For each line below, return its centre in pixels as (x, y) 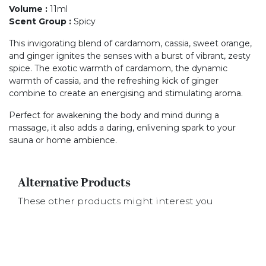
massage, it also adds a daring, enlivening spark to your (122, 128)
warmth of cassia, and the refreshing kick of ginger (114, 81)
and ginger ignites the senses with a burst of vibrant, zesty (130, 56)
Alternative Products (74, 182)
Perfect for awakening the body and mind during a (114, 115)
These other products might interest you (115, 201)
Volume (26, 9)
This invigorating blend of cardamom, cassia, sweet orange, (130, 43)
